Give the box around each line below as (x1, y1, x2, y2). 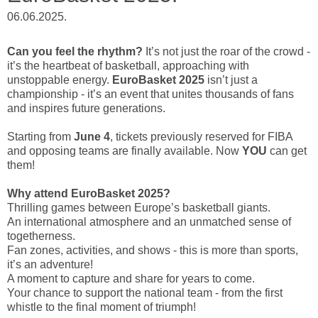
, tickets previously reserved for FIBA (110, 131, 292, 143)
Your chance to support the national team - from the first (7, 287, 283, 299)
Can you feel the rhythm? (7, 45, 143, 57)
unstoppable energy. (7, 74, 109, 86)
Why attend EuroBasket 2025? (7, 187, 170, 199)
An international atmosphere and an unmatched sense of (7, 216, 291, 228)
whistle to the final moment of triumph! (7, 301, 196, 313)
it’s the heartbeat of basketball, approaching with (7, 60, 249, 72)
